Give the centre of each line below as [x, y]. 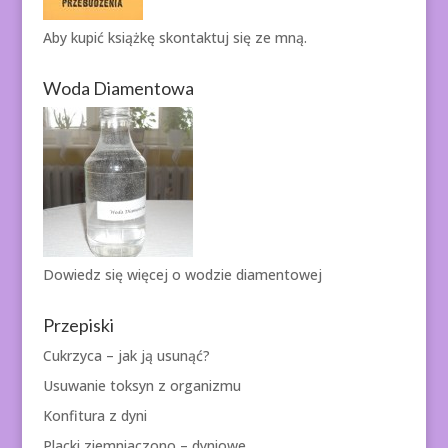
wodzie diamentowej [253, 275]
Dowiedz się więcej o [113, 275]
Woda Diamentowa [118, 88]
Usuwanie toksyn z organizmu [141, 386]
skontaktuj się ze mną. [232, 38]
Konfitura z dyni [94, 416]
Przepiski [78, 325]
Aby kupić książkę [100, 38]
